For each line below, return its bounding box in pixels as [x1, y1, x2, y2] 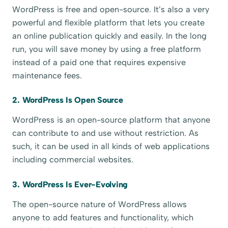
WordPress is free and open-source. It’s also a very [12, 4, 210, 14]
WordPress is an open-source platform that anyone [12, 115, 211, 125]
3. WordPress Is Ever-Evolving [12, 179, 128, 189]
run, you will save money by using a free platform [12, 44, 202, 54]
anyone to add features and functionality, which [12, 212, 194, 222]
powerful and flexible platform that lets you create [12, 17, 205, 27]
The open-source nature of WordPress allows [12, 199, 187, 209]
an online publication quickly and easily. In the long [12, 31, 207, 41]
